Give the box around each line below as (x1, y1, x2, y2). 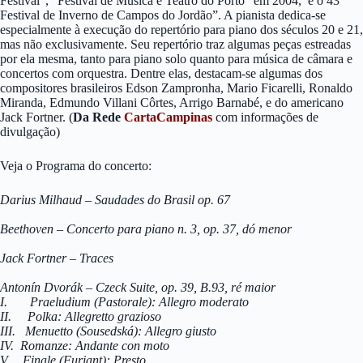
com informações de (212, 109, 318, 124)
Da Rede (73, 109, 124, 124)
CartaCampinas (124, 109, 212, 124)
